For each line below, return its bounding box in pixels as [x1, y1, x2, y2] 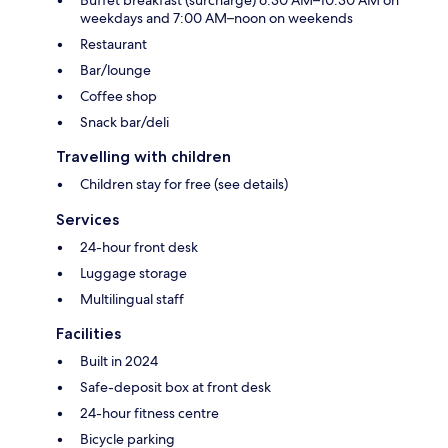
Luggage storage [80, 264, 187, 283]
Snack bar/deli [80, 113, 169, 132]
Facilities [56, 324, 121, 344]
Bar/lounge [80, 61, 151, 80]
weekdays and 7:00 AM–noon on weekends [80, 9, 353, 28]
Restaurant [80, 35, 147, 54]
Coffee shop [80, 87, 157, 106]
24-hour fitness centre [80, 404, 219, 423]
